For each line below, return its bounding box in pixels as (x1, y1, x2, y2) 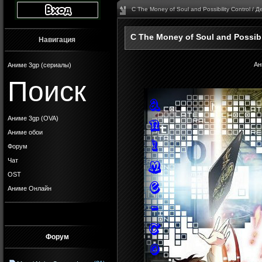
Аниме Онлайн (8, 185, 51, 192)
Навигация (39, 36, 76, 44)
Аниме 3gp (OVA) (8, 115, 58, 122)
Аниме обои (8, 129, 43, 136)
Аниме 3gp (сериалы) (8, 61, 71, 68)
